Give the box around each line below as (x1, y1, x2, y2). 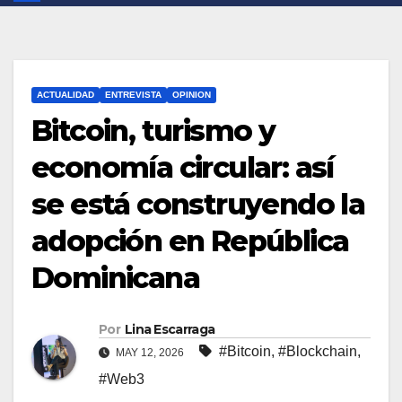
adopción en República (31, 223, 349, 259)
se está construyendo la (31, 187, 365, 223)
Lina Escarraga (124, 321, 215, 338)
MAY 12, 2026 (113, 346, 187, 360)
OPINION (172, 90, 211, 100)
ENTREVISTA (105, 90, 162, 100)
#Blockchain (278, 344, 357, 360)
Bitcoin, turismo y (31, 113, 275, 149)
